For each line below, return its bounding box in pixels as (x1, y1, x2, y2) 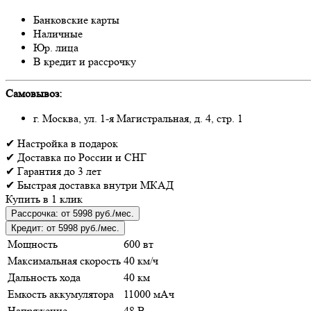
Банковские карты (33, 12, 119, 26)
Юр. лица (33, 40, 78, 54)
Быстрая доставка (15, 178, 103, 192)
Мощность (8, 237, 58, 251)
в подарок (71, 136, 118, 150)
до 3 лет (64, 164, 101, 178)
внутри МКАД (103, 178, 174, 192)
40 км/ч (124, 253, 158, 267)
